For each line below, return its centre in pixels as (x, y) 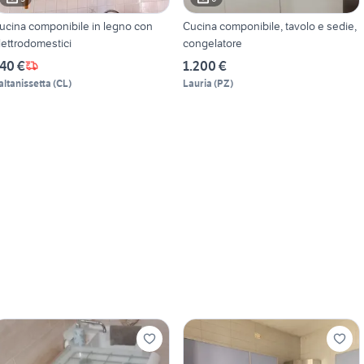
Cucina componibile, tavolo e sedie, (269, 26)
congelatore (212, 43)
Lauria (197, 83)
